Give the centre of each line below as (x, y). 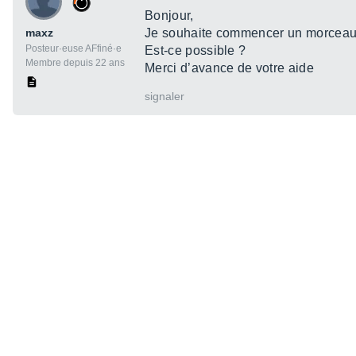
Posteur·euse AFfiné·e (74, 49)
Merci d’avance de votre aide (229, 68)
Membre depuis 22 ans (75, 63)
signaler (164, 97)
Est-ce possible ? (195, 51)
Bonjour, (169, 16)
